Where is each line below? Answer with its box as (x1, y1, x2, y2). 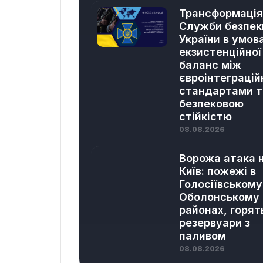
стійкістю (179, 110, 232, 123)
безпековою (179, 97, 244, 110)
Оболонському (179, 191, 259, 203)
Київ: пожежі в (179, 165, 256, 177)
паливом (179, 230, 226, 242)
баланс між (179, 59, 241, 71)
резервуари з (179, 217, 250, 229)
